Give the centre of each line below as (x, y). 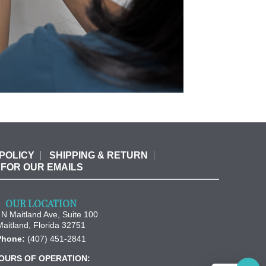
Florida (47, 225)
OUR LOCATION (41, 203)
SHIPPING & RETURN (99, 155)
